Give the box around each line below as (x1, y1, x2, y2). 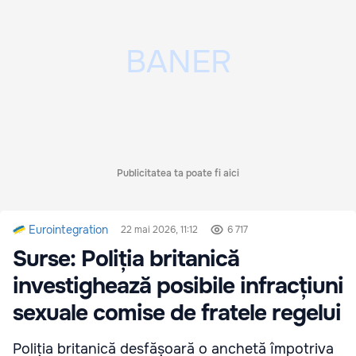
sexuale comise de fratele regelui (13, 299, 341, 328)
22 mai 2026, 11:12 (121, 223, 198, 237)
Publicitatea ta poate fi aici (117, 167, 239, 180)
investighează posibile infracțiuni (13, 272, 343, 301)
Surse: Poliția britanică (13, 245, 239, 274)
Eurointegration (29, 222, 108, 238)
